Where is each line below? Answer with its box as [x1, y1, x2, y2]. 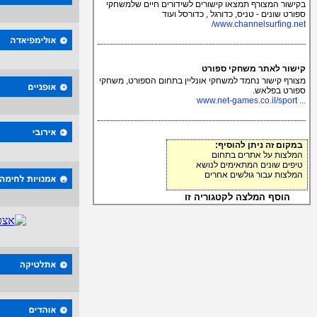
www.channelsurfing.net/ [214, 19, 306, 29]
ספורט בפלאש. [253, 86, 306, 96]
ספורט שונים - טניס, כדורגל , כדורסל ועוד [162, 9, 306, 19]
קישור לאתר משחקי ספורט [202, 64, 306, 74]
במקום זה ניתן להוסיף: [215, 140, 307, 150]
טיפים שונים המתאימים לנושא [196, 160, 307, 170]
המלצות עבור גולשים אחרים [204, 170, 307, 180]
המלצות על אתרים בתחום [212, 150, 307, 160]
